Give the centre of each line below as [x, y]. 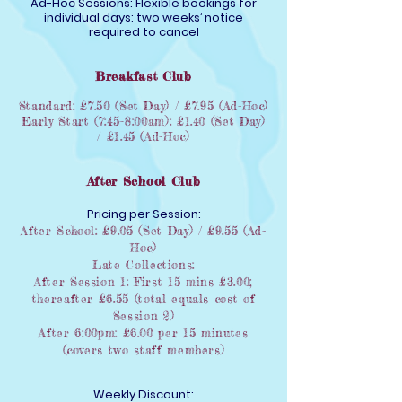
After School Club [144, 181]
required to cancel [144, 32]
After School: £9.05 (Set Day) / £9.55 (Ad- [144, 231]
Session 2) [144, 316]
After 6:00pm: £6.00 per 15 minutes [144, 333]
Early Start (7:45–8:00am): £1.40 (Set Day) [144, 121]
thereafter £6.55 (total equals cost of [144, 299]
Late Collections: [144, 265]
